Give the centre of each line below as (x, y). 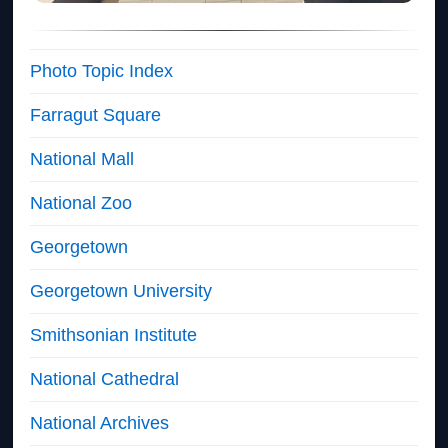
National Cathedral (105, 378)
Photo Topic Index (102, 70)
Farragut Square (96, 114)
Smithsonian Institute (114, 334)
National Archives (100, 422)
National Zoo (81, 202)
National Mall (82, 158)
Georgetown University (121, 290)
